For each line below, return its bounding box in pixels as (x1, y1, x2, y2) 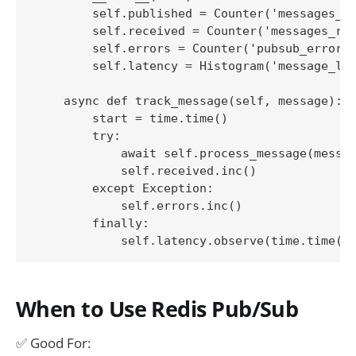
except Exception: (35, 180, 214, 195)
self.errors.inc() (35, 198, 242, 213)
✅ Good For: (16, 333, 91, 352)
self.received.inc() (35, 163, 257, 178)
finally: (35, 215, 149, 230)
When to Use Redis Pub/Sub (16, 294, 299, 324)
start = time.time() (35, 110, 228, 126)
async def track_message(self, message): (35, 93, 342, 108)
